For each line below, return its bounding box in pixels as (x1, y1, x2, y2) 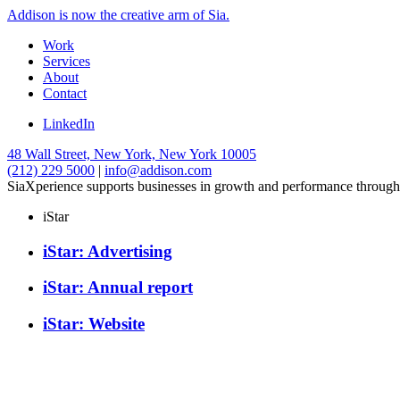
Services (43, 54, 90, 69)
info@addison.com (104, 162, 212, 178)
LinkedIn (43, 116, 95, 131)
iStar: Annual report (43, 278, 193, 297)
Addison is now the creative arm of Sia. (7, 7, 229, 22)
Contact (43, 86, 87, 101)
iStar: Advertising (43, 241, 172, 261)
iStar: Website (43, 314, 145, 334)
